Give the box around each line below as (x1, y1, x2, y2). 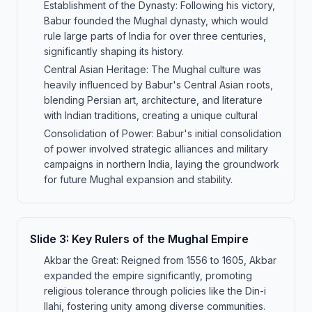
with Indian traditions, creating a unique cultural (44, 109, 258, 121)
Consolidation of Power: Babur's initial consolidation (44, 127, 281, 139)
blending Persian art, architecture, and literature (44, 94, 263, 106)
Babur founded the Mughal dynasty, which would (44, 15, 268, 26)
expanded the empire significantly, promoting (44, 270, 252, 281)
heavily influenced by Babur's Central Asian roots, (44, 79, 273, 91)
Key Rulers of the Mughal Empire (72, 232, 249, 246)
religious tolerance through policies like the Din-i (44, 285, 266, 297)
